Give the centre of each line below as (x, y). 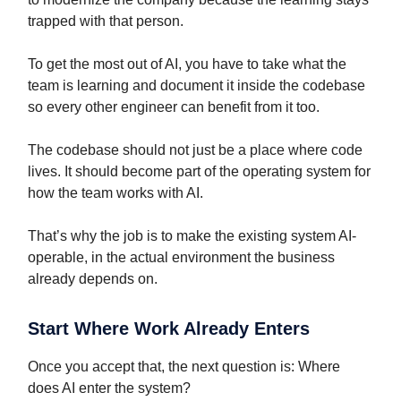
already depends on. (93, 279)
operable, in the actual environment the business (181, 258)
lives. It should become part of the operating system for (199, 172)
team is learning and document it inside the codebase (196, 86)
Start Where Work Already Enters (169, 329)
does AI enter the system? (109, 388)
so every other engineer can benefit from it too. (174, 107)
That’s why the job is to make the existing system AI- (192, 236)
